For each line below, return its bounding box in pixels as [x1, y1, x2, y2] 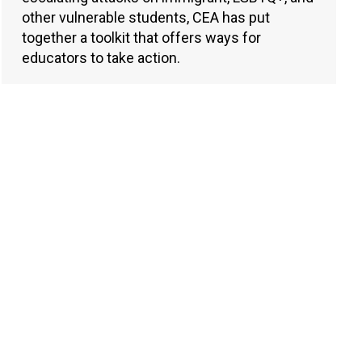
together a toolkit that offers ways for [22, 29, 261, 47]
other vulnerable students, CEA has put [22, 9, 270, 27]
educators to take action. [22, 49, 180, 67]
